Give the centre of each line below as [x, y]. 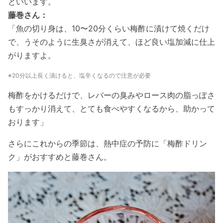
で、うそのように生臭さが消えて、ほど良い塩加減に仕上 [111, 42]
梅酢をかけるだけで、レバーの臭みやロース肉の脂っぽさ [111, 95]
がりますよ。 [32, 55]
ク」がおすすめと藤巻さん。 [60, 157]
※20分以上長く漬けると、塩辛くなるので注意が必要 [79, 75]
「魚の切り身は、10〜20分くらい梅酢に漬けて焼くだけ [109, 28]
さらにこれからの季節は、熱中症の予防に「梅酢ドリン [108, 143]
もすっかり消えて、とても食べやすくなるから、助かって [111, 108]
